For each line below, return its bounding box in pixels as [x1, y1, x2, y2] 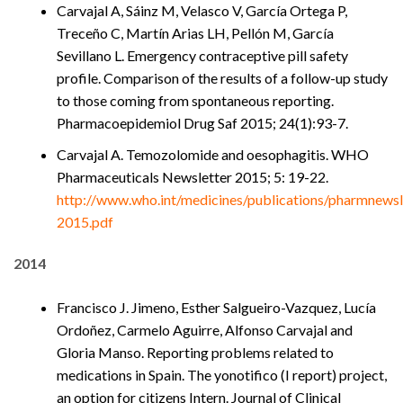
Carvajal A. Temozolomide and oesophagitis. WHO [57, 146, 369, 164]
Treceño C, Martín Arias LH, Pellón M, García [57, 24, 334, 42]
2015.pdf [57, 213, 113, 231]
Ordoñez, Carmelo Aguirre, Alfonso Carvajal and [57, 320, 353, 338]
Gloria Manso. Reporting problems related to [57, 343, 334, 361]
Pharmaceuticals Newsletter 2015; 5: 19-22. [57, 168, 328, 186]
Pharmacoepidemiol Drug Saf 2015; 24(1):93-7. [57, 114, 348, 132]
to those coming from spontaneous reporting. [57, 92, 334, 110]
